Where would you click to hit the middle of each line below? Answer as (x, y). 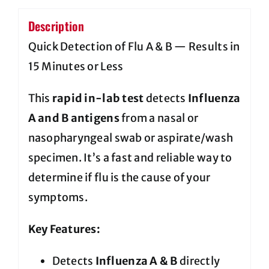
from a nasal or (159, 118)
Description (56, 26)
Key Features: (64, 229)
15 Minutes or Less (76, 67)
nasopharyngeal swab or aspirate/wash (131, 138)
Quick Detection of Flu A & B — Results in (134, 47)
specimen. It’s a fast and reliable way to (130, 158)
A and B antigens (74, 118)
